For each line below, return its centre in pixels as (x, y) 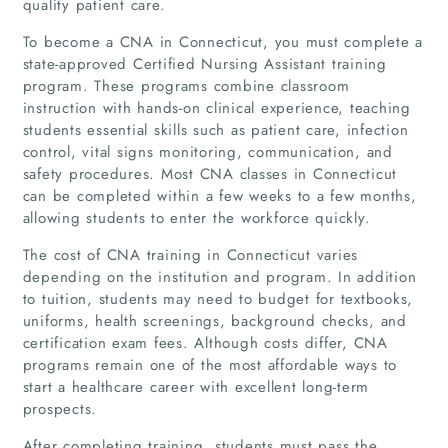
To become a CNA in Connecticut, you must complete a (222, 41)
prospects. (59, 408)
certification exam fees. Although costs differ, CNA (205, 342)
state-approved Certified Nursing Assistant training (204, 63)
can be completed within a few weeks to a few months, (219, 195)
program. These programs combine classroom (186, 85)
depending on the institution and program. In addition (219, 276)
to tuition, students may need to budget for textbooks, (217, 298)
